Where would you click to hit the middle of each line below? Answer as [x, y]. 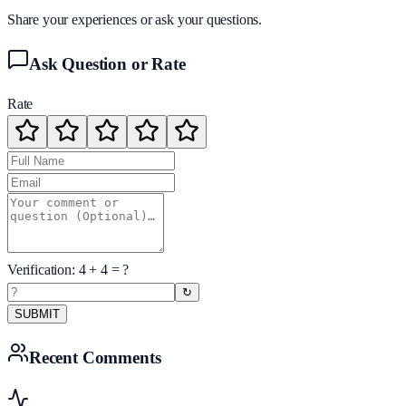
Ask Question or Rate [107, 63]
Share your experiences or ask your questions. [135, 19]
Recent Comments [95, 358]
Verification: [43, 270]
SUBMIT [37, 314]
